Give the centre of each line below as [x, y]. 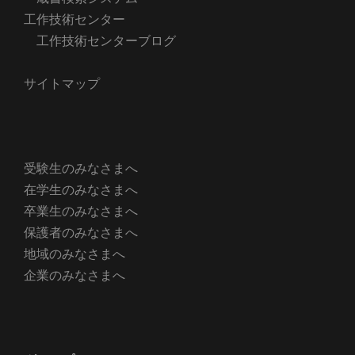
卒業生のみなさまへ [81, 212]
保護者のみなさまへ [81, 233]
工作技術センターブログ [106, 41]
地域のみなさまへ [74, 254]
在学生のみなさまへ [81, 190]
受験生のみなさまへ [81, 169]
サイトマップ [62, 84]
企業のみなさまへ [74, 276]
